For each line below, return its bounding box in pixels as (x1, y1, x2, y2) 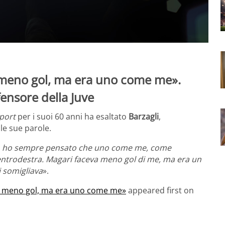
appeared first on (126, 184, 194, 196)
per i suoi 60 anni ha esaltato (16, 110, 129, 122)
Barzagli (129, 110, 159, 122)
